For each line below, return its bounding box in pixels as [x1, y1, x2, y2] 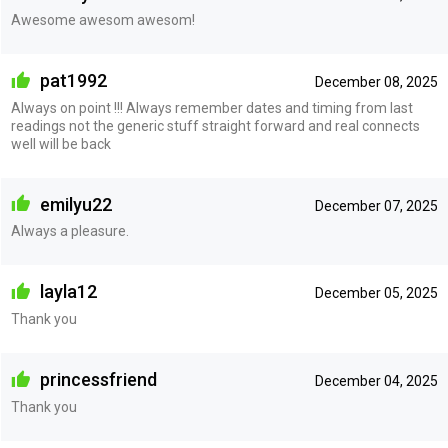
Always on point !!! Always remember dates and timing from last [10, 99, 413, 116]
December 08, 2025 [314, 74, 438, 91]
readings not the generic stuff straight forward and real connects [10, 117, 420, 134]
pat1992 [35, 70, 107, 92]
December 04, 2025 [314, 372, 438, 389]
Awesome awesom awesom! [10, 12, 195, 29]
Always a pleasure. [10, 223, 129, 240]
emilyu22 [35, 193, 112, 215]
